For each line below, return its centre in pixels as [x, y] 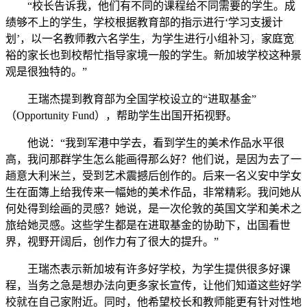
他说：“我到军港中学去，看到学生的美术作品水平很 [145, 143]
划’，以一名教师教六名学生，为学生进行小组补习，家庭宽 [150, 39]
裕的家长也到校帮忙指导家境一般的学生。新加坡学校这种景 [153, 56]
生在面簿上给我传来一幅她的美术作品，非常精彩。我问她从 [153, 193]
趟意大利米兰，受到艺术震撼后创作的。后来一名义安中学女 [153, 176]
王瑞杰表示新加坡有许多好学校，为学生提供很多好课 [148, 269]
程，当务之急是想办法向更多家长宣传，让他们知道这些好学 [153, 286]
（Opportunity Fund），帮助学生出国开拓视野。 [121, 116]
